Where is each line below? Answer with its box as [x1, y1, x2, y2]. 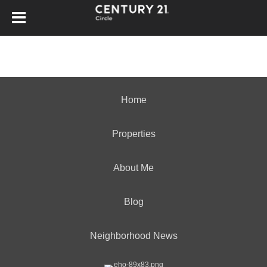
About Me [113, 163, 154, 173]
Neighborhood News [89, 231, 178, 241]
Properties [111, 129, 156, 139]
